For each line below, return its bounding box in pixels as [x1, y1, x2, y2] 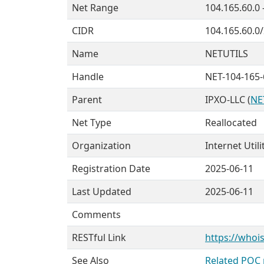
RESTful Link [72, 231, 126, 244]
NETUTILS [205, 47, 248, 60]
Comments [72, 208, 121, 221]
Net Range [72, 1, 118, 14]
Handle [72, 70, 104, 83]
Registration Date [72, 162, 150, 175]
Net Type [72, 116, 111, 129]
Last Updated [72, 185, 131, 198]
